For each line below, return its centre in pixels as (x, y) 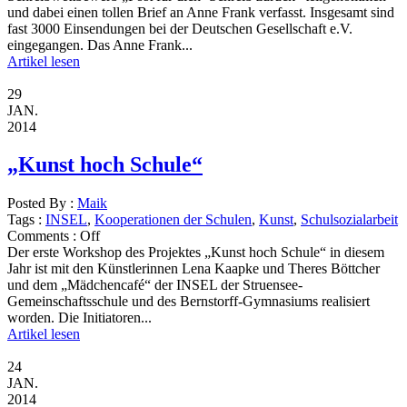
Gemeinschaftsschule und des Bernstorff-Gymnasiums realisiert (189, 302)
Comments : (44, 236)
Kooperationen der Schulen (173, 220)
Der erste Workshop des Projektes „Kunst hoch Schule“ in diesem (196, 253)
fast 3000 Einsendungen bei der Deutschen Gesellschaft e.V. (180, 28)
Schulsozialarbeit (349, 220)
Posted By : (42, 203)
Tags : (26, 220)
